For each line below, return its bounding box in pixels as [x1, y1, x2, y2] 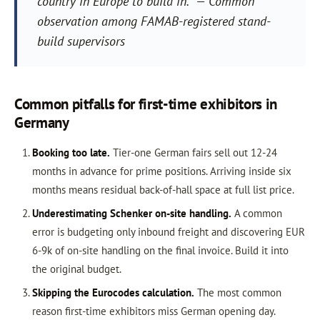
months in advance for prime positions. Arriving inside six [31, 164, 291, 178]
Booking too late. [31, 146, 110, 159]
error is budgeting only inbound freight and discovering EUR [31, 225, 305, 239]
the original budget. [31, 262, 121, 276]
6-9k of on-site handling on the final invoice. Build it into [31, 244, 289, 257]
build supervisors [36, 33, 125, 49]
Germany [14, 113, 69, 132]
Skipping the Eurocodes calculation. [31, 286, 194, 299]
